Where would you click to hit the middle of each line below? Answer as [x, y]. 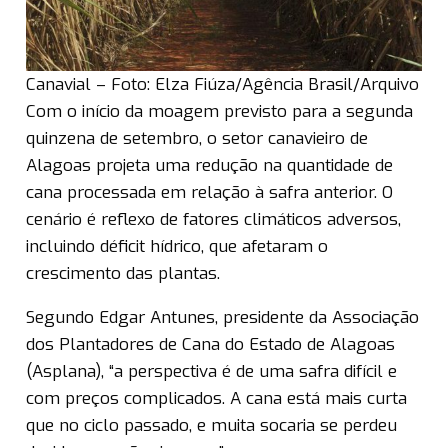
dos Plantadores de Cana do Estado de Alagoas [210, 345]
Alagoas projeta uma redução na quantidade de [209, 166]
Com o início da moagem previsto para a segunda [219, 112]
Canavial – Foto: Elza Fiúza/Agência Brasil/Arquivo [222, 85]
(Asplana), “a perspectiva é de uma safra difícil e [211, 372]
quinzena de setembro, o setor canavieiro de [197, 139]
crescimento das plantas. [123, 274]
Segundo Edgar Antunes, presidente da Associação [222, 318]
